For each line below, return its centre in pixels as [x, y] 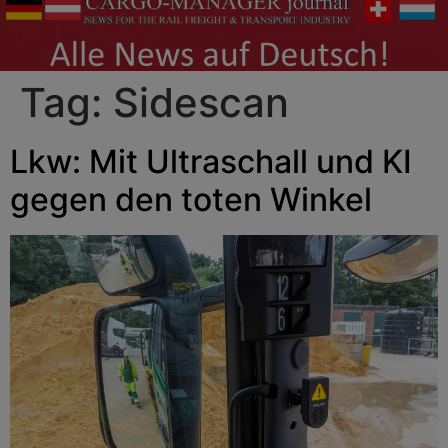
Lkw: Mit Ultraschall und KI [211, 161]
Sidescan [201, 102]
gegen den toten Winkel [191, 199]
